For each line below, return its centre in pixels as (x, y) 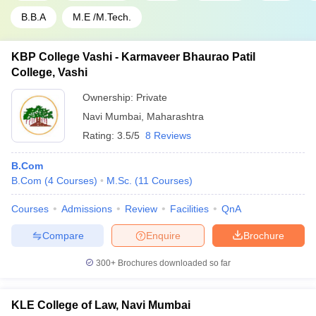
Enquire (163, 235)
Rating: (100, 135)
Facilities (189, 209)
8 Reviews (168, 135)
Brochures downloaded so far (173, 263)
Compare (63, 235)
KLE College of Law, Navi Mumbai (101, 305)
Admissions (87, 209)
